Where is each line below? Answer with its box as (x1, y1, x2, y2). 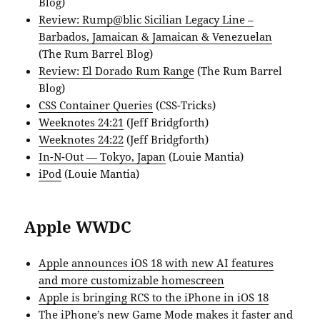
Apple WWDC (24, 215, 132, 237)
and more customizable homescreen (39, 272, 225, 287)
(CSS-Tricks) (153, 97, 216, 112)
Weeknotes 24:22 (39, 131, 124, 146)
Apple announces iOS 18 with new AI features (39, 255, 274, 270)
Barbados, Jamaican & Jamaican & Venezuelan (39, 29, 273, 44)
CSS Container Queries (39, 97, 154, 112)
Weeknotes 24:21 (39, 114, 124, 129)
